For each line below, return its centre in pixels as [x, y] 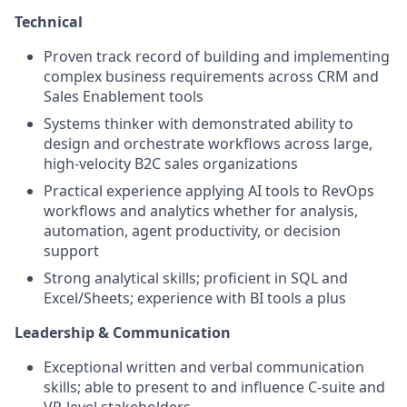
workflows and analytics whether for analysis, [201, 210]
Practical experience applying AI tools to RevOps [209, 190]
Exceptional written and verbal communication [204, 367]
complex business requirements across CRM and [211, 76]
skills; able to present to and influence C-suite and [214, 387]
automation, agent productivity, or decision [192, 230]
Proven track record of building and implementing [217, 56]
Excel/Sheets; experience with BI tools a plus [195, 298]
